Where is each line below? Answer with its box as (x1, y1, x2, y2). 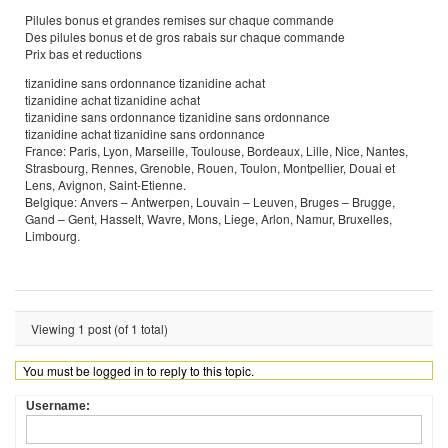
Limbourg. (25, 227, 80, 244)
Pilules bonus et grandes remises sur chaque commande (25, 11, 334, 28)
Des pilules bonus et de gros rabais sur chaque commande (25, 28, 345, 45)
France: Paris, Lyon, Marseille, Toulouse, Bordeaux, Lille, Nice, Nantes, (25, 142, 408, 159)
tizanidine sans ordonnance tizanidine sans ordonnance (25, 108, 330, 125)
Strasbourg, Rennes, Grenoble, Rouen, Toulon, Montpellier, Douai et (25, 159, 395, 176)
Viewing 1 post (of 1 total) (31, 320, 168, 337)
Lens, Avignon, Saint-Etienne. (25, 176, 186, 193)
